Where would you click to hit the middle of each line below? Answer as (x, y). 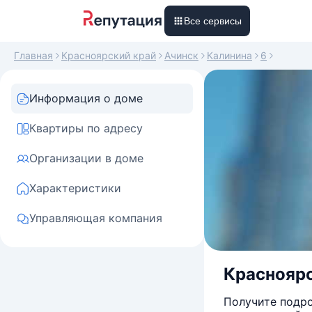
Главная (33, 55)
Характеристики (75, 188)
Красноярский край (109, 55)
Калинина (229, 55)
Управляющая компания (96, 218)
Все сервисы (213, 21)
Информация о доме (86, 98)
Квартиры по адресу (86, 128)
